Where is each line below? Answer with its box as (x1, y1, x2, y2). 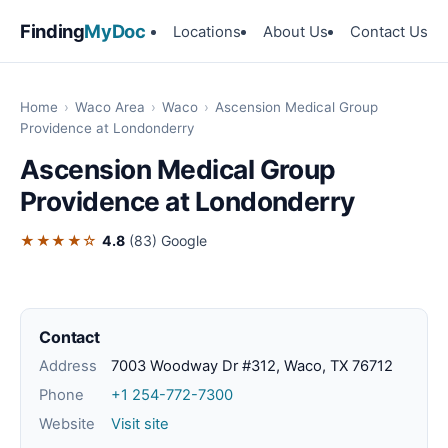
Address (39, 357, 97, 376)
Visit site (111, 415, 169, 434)
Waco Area (75, 99, 145, 115)
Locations (173, 22, 241, 41)
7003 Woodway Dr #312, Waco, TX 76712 (111, 357, 393, 376)
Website (39, 415, 95, 434)
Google (160, 232, 207, 250)
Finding (20, 19, 85, 42)
